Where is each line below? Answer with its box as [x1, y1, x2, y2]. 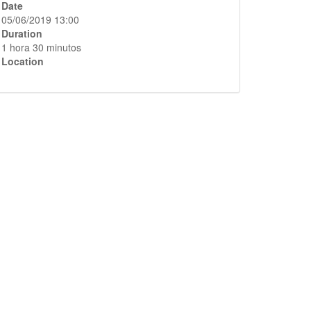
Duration [1, 26, 42, 40]
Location [1, 54, 44, 68]
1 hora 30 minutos [1, 40, 81, 54]
